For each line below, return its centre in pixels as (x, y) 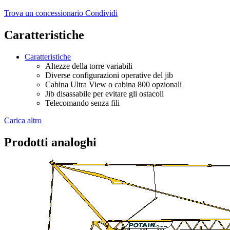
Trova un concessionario (44, 13)
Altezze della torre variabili (89, 66)
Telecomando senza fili (82, 103)
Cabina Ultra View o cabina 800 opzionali (113, 85)
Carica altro (23, 121)
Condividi (101, 13)
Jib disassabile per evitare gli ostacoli (104, 94)
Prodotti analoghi (50, 142)
